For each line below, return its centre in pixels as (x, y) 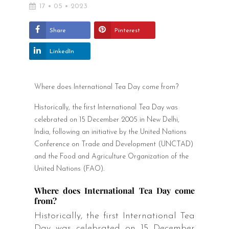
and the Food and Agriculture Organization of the (111, 157)
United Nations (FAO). (69, 169)
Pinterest (127, 31)
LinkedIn (62, 52)
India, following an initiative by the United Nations (110, 132)
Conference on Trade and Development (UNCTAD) (113, 145)
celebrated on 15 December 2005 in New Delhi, (107, 120)
